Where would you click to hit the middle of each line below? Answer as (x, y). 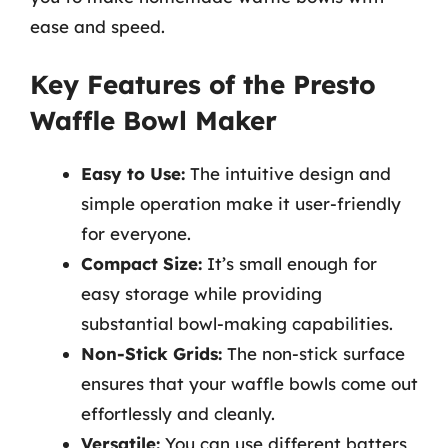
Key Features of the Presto (203, 84)
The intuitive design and (288, 173)
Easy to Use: (133, 173)
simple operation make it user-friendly (241, 203)
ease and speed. (97, 26)
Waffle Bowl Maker (153, 120)
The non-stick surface (313, 353)
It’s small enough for (289, 263)
